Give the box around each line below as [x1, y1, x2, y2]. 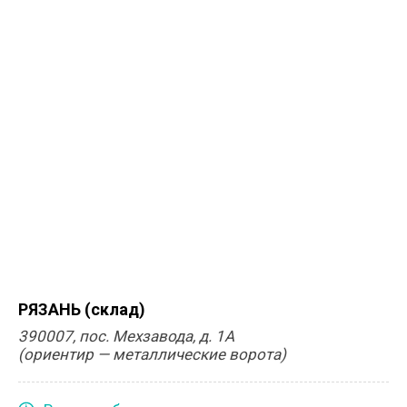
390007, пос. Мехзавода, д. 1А [18, 327, 234, 345]
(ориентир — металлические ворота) [18, 345, 286, 363]
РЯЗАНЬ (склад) [18, 300, 145, 319]
